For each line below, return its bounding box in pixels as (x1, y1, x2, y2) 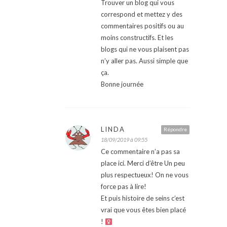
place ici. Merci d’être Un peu (101, 159, 185, 168)
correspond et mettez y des (101, 10, 182, 19)
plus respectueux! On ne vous (101, 171, 188, 179)
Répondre (164, 126, 187, 133)
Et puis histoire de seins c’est (101, 194, 184, 203)
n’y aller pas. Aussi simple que (101, 57, 188, 65)
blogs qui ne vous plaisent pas (101, 45, 189, 54)
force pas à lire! (101, 182, 146, 191)
